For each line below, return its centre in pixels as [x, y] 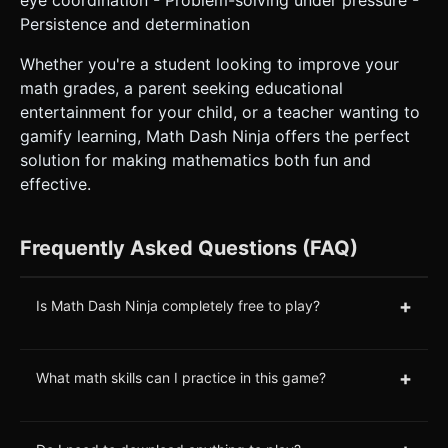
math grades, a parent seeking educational [181, 87]
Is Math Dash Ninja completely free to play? [178, 306]
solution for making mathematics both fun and [195, 159]
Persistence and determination [135, 23]
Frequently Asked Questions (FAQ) [189, 247]
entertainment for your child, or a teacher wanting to [220, 111]
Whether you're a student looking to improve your [209, 63]
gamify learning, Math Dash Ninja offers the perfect [215, 135]
